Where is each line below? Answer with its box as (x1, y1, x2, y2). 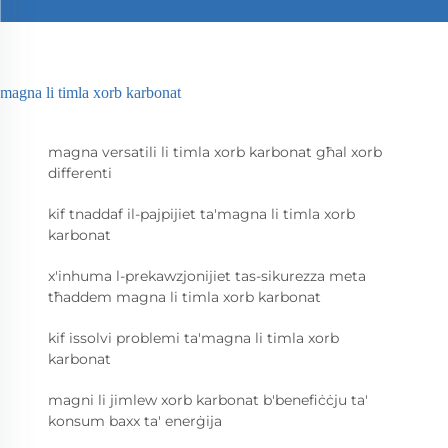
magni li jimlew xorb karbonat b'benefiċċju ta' (48, 390, 368, 409)
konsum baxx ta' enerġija (48, 411, 222, 430)
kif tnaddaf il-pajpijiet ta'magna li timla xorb (48, 204, 355, 223)
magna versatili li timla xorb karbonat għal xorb (48, 142, 382, 161)
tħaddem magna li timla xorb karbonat (48, 287, 321, 306)
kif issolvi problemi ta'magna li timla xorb (48, 328, 339, 347)
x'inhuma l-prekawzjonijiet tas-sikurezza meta (48, 266, 366, 285)
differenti (48, 163, 112, 182)
